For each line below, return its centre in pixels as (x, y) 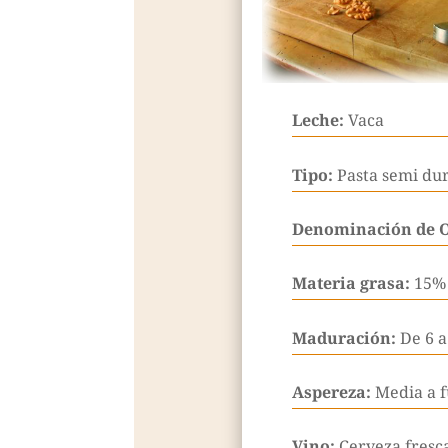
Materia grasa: (352, 283)
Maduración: (345, 337)
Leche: (319, 120)
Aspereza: (333, 392)
